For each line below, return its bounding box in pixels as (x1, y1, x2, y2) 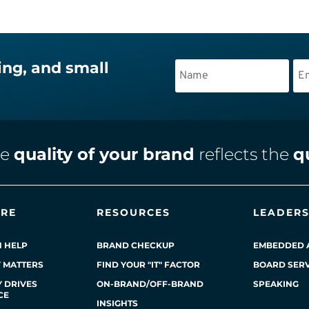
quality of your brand (13, 144, 195, 165)
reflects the (194, 144, 293, 165)
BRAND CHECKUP (97, 240, 175, 251)
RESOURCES (97, 206, 171, 219)
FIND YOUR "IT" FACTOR (97, 259, 201, 270)
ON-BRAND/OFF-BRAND (97, 279, 204, 290)
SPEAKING (252, 279, 299, 290)
